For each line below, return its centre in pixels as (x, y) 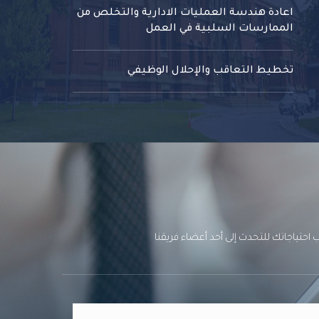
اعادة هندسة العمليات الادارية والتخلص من (185, 14)
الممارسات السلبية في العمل (220, 30)
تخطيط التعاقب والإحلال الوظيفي (210, 72)
